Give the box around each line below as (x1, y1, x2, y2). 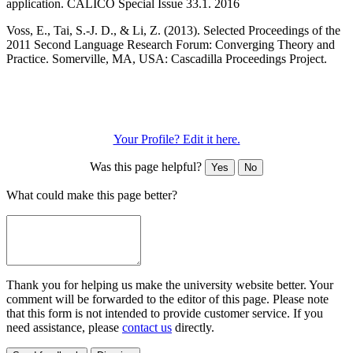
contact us (122, 321, 172, 335)
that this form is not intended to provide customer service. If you (6, 307, 323, 321)
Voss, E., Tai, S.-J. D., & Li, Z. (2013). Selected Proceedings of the (6, 24, 340, 38)
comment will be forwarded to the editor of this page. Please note (6, 292, 329, 307)
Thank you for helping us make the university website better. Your (6, 278, 333, 292)
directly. (172, 321, 214, 335)
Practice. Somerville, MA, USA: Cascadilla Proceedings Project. (6, 52, 330, 66)
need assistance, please (6, 321, 122, 335)
